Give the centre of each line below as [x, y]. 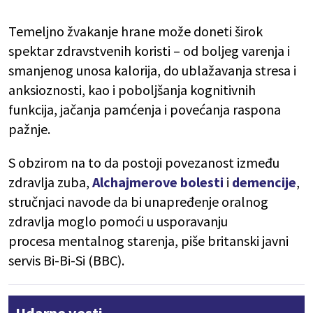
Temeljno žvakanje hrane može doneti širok [136, 31]
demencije [264, 182]
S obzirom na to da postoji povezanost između [144, 163]
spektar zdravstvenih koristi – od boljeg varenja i [149, 51]
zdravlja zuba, [50, 182]
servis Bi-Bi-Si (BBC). [66, 261]
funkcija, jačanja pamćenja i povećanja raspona [145, 110]
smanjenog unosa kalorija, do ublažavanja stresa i [152, 71]
